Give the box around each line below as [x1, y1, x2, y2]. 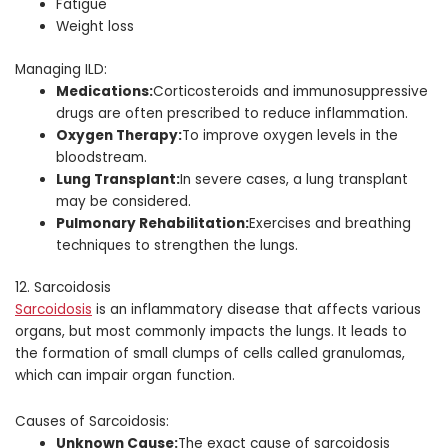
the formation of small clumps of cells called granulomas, [15, 344, 405, 364]
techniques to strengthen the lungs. [56, 235, 299, 255]
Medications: [56, 81, 154, 101]
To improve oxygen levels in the [182, 125, 399, 145]
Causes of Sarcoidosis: [15, 412, 169, 432]
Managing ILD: [15, 59, 107, 79]
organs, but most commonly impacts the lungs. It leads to [15, 322, 407, 342]
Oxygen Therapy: [56, 125, 183, 145]
